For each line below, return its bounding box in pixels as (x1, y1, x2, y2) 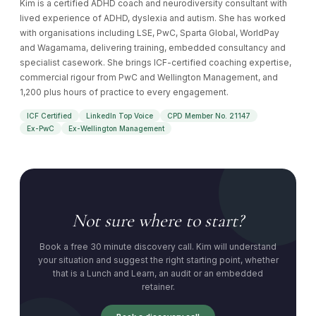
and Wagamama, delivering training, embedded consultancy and (20, 42, 286, 54)
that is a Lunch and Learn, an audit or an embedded (53, 267, 263, 279)
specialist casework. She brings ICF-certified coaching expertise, (20, 57, 291, 68)
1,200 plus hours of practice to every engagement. (20, 87, 229, 98)
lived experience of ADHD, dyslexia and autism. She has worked (20, 13, 286, 24)
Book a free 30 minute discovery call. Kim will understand (39, 241, 276, 252)
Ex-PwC (27, 124, 54, 133)
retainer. (141, 281, 175, 292)
